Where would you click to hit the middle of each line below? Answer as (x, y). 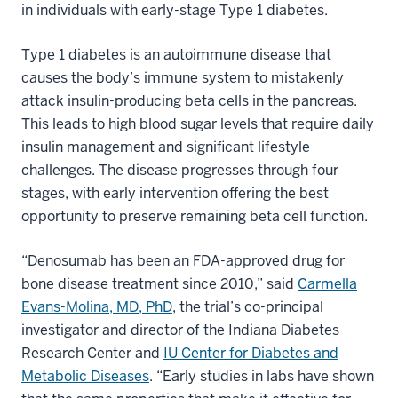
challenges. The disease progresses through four (180, 170)
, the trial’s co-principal (248, 306)
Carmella (327, 283)
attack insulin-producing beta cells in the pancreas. (189, 100)
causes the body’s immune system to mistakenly (183, 77)
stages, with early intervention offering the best (175, 193)
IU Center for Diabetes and (251, 353)
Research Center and (92, 353)
